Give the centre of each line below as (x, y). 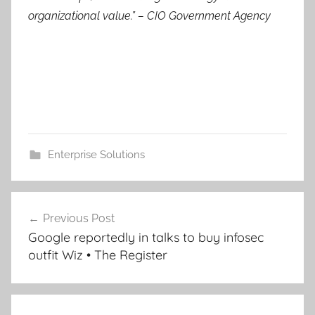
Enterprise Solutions (96, 155)
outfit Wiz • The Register (98, 255)
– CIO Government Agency (204, 16)
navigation (57, 229)
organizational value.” (83, 16)
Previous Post (79, 218)
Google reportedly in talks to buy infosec (146, 237)
